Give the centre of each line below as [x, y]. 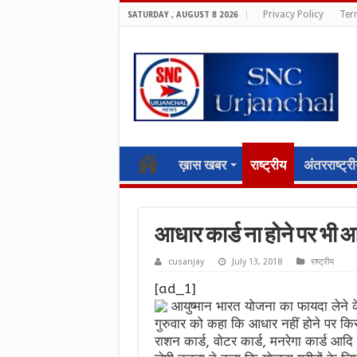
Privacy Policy [293, 14]
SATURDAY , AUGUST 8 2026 [182, 15]
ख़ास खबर [202, 165]
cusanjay [186, 262]
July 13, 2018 [257, 262]
